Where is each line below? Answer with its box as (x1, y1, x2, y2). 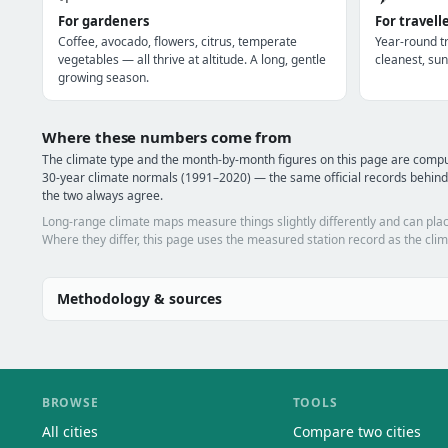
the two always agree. (42, 187, 163, 204)
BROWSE (42, 394, 99, 411)
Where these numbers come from (42, 127, 292, 147)
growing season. (58, 69, 149, 86)
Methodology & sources (57, 289, 222, 308)
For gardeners (58, 12, 149, 30)
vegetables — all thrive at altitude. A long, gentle (58, 51, 326, 68)
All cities (42, 422, 98, 441)
